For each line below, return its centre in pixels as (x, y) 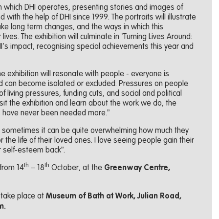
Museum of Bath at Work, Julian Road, (113, 197)
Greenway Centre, (137, 168)
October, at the (77, 168)
